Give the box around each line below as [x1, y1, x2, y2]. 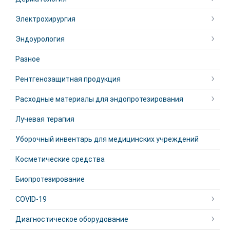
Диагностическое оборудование [15, 215, 128, 223]
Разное [15, 55, 40, 63]
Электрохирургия [15, 15, 75, 23]
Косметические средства [15, 155, 105, 163]
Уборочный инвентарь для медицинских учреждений [15, 135, 199, 143]
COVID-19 [15, 195, 47, 203]
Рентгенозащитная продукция [15, 75, 121, 83]
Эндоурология [15, 35, 65, 43]
